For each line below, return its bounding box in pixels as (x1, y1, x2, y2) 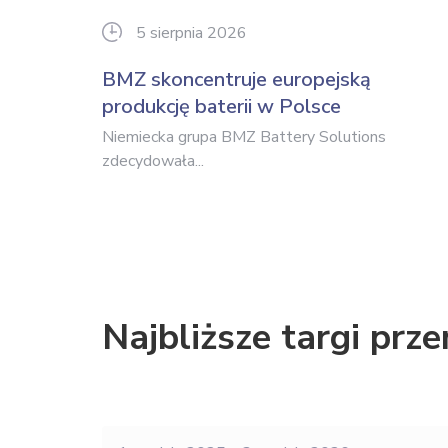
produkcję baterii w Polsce (102, 93, 341, 120)
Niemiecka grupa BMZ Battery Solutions (102, 126, 386, 148)
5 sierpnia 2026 (136, 22, 247, 44)
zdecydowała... (102, 150, 204, 172)
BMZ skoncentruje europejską (102, 66, 371, 93)
